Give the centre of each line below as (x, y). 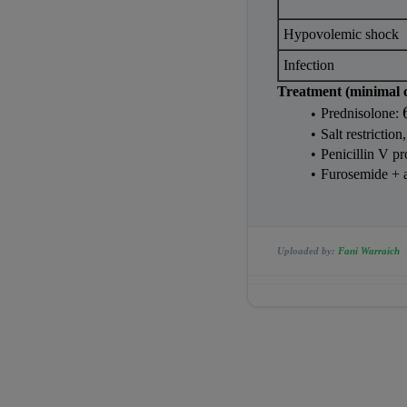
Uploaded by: (308, 251)
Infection (309, 65)
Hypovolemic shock (341, 35)
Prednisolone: (361, 114)
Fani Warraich (369, 251)
